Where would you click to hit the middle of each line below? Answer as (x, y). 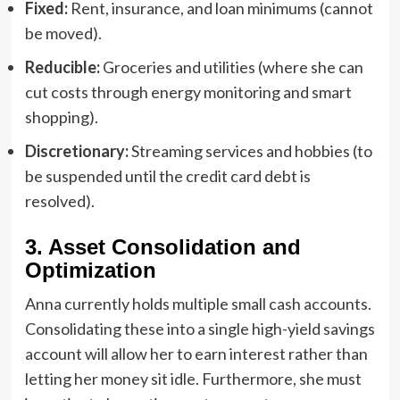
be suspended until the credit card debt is (167, 175)
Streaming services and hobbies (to (250, 150)
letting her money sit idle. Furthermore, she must (193, 378)
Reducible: (62, 67)
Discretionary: (76, 150)
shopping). (61, 117)
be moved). (63, 33)
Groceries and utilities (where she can (231, 67)
